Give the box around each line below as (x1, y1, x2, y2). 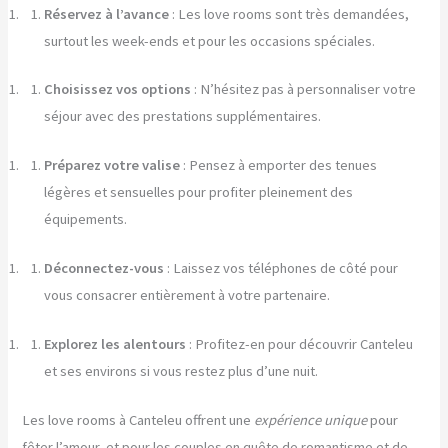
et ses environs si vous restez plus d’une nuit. (44, 362, 319, 381)
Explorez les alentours (44, 335, 187, 354)
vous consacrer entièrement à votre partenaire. (44, 286, 331, 305)
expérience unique (254, 410, 368, 429)
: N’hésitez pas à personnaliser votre (191, 80, 417, 99)
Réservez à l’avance (44, 4, 170, 23)
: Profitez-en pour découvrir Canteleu (186, 335, 414, 354)
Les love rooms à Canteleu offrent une (22, 410, 255, 429)
